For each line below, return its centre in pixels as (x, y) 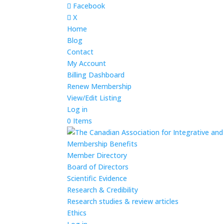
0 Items (80, 121)
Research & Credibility (103, 190)
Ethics (77, 213)
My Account (87, 63)
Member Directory (97, 155)
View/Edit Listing (94, 98)
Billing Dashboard (96, 75)
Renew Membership (99, 86)
